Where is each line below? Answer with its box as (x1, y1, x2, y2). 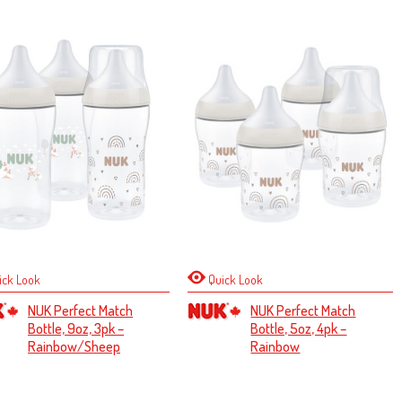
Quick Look (205, 272, 264, 287)
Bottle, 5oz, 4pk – (250, 319, 347, 337)
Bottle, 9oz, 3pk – (28, 319, 124, 337)
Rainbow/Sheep (28, 337, 120, 355)
